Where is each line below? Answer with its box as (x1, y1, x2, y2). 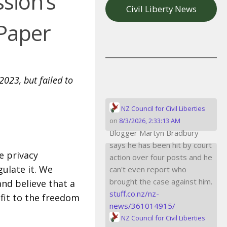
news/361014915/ (109, 200, 175, 211)
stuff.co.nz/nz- (109, 188, 159, 199)
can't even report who (109, 164, 186, 174)
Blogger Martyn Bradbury (109, 127, 199, 138)
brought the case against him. (109, 176, 212, 186)
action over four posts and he (109, 152, 212, 162)
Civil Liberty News (126, 3, 197, 15)
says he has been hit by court (109, 139, 212, 150)
